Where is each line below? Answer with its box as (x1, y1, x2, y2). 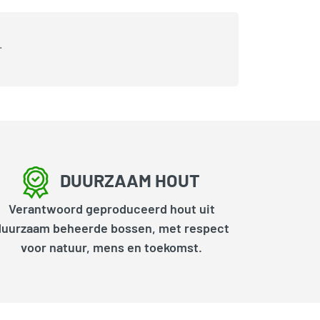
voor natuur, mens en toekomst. (21, 239, 202, 256)
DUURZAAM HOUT (60, 169, 200, 191)
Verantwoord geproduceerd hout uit (8, 201, 215, 217)
